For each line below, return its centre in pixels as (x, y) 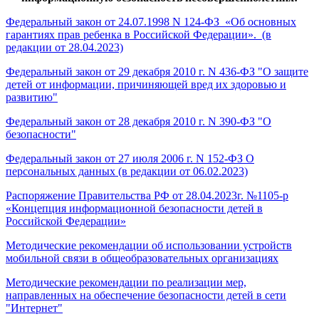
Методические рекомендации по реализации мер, (126, 283)
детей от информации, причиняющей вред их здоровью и (146, 85)
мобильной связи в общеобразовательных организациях (142, 258)
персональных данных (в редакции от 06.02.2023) (127, 172)
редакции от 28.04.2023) (64, 48)
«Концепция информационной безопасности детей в (134, 209)
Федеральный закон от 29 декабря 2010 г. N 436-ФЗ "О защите (157, 72)
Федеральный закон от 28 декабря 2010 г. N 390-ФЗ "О (138, 122)
